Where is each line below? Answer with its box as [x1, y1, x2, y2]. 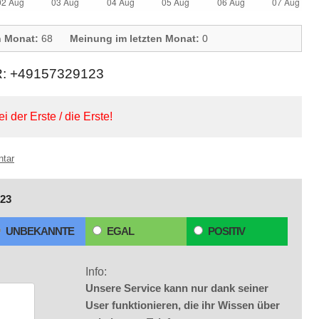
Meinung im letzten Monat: [70, 33, 199, 44]
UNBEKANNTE [6, 225, 74, 237]
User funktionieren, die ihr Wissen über [85, 299, 280, 311]
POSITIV [208, 225, 245, 237]
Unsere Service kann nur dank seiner [85, 282, 268, 294]
